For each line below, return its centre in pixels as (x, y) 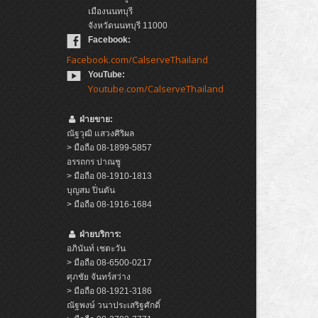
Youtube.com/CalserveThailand (156, 89)
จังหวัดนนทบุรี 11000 (128, 26)
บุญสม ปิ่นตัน (91, 191)
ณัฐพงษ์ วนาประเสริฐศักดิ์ (114, 306)
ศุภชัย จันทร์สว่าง (99, 277)
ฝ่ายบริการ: (101, 235)
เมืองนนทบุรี (111, 12)
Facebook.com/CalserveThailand (138, 60)
